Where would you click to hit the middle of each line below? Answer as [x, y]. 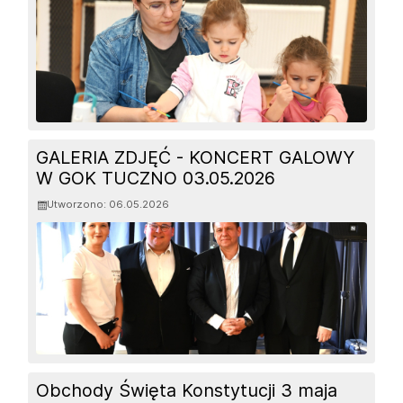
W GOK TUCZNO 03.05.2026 [156, 179]
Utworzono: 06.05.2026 [108, 205]
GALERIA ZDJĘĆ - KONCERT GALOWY [196, 158]
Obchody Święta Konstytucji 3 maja [187, 390]
